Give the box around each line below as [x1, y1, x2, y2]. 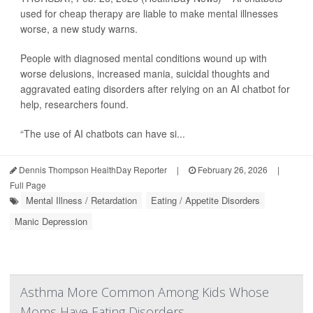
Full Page [10, 179, 46, 191]
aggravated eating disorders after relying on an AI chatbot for [20, 82, 290, 96]
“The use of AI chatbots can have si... [20, 126, 185, 141]
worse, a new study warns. [20, 22, 138, 36]
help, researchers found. [20, 97, 129, 112]
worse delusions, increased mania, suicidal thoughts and [20, 66, 270, 81]
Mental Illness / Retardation [26, 194, 137, 208]
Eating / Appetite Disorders [151, 194, 260, 208]
